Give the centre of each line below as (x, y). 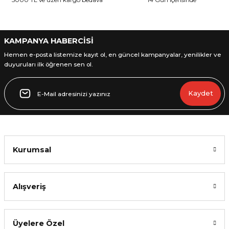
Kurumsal (32, 150)
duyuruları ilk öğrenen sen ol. (49, 64)
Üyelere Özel (39, 223)
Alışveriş (29, 187)
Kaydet (200, 93)
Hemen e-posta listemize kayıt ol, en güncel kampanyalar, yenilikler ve (113, 54)
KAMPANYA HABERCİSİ (49, 41)
